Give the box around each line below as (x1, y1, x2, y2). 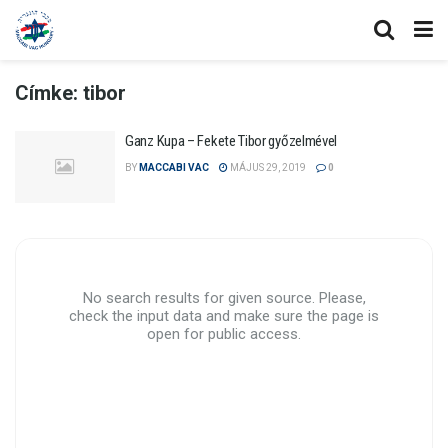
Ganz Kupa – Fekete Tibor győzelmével (125, 132, 338, 150)
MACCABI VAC (139, 162, 209, 173)
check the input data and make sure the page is (69, 306, 379, 325)
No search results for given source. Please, (82, 288, 366, 307)
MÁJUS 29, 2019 (228, 162, 306, 173)
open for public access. (147, 324, 301, 343)
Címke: (15, 81, 83, 105)
